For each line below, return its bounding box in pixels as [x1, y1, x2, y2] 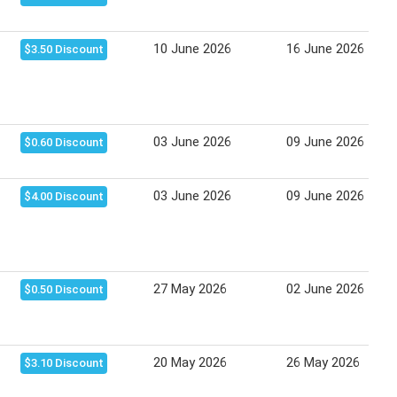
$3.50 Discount [24, 43, 104, 57]
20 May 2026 [153, 354, 227, 371]
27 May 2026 [153, 281, 227, 298]
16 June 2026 [286, 41, 364, 58]
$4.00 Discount [24, 190, 104, 204]
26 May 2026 [286, 354, 360, 371]
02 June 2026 [286, 281, 364, 298]
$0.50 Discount [24, 283, 104, 297]
